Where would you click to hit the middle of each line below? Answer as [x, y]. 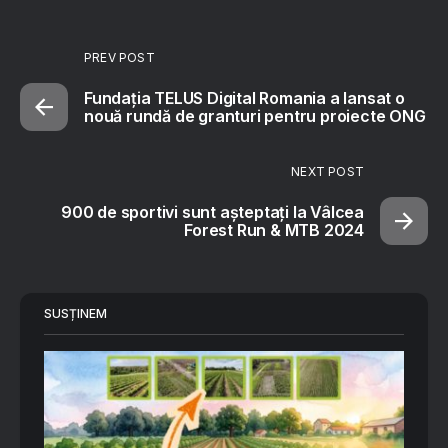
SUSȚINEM [75, 313]
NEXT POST [327, 171]
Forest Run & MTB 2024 [274, 229]
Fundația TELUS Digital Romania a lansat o [244, 97]
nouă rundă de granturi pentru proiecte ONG [255, 115]
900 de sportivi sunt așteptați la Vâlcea [212, 211]
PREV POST [119, 57]
